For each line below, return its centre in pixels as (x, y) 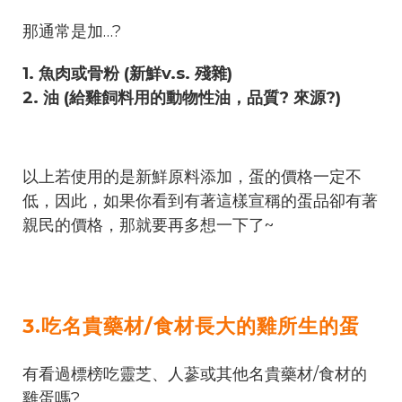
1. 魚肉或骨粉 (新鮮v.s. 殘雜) (127, 73)
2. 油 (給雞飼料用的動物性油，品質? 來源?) (182, 97)
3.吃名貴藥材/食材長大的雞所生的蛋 (191, 326)
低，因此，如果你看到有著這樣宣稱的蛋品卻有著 (200, 201)
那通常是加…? (74, 31)
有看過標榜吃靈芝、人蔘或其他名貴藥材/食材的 (195, 374)
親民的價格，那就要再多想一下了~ (148, 225)
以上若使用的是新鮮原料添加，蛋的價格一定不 (192, 176)
